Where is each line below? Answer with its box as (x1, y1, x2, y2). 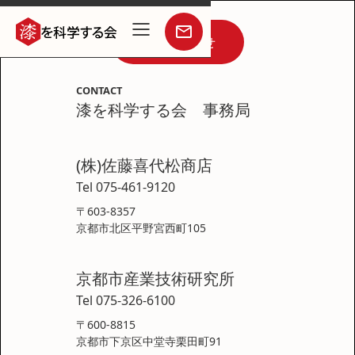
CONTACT (76, 83, 122, 97)
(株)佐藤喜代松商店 (76, 154, 212, 176)
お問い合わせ (139, 33, 216, 51)
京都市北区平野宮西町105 (76, 219, 206, 235)
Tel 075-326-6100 (76, 292, 175, 310)
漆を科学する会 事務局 (76, 99, 250, 120)
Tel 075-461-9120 (76, 177, 175, 196)
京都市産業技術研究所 (76, 268, 235, 290)
